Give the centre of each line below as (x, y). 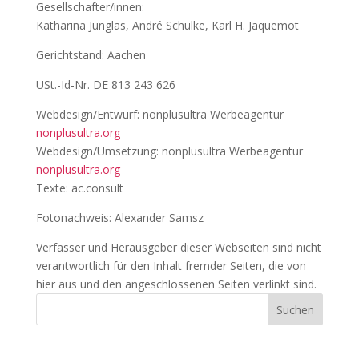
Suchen (296, 309)
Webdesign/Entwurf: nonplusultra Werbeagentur (159, 114)
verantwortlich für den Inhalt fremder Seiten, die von (171, 266)
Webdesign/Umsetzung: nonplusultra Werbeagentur (169, 151)
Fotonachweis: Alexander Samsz (119, 218)
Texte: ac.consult (79, 188)
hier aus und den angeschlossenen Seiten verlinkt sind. (176, 284)
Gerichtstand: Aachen (91, 55)
